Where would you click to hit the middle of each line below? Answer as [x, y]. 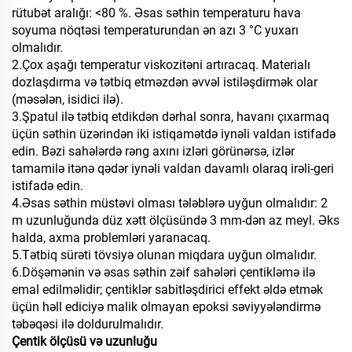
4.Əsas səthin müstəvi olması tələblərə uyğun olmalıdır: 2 [170, 203]
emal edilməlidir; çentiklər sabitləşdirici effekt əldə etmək [167, 290]
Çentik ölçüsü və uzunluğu [84, 342]
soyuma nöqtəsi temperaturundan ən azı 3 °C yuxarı [155, 31]
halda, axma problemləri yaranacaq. [111, 238]
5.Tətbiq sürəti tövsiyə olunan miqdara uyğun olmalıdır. [164, 255]
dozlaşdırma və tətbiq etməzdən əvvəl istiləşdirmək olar [165, 82]
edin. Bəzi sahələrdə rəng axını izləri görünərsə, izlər [153, 152]
